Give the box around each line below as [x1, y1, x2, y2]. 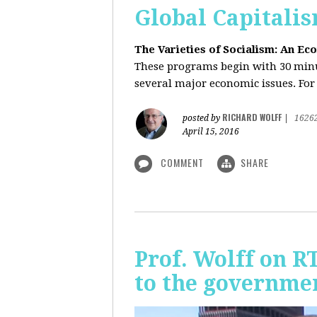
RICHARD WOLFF [222, 111, 282, 123]
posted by [183, 113, 222, 123]
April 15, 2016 [183, 127, 239, 137]
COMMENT [158, 155, 207, 170]
